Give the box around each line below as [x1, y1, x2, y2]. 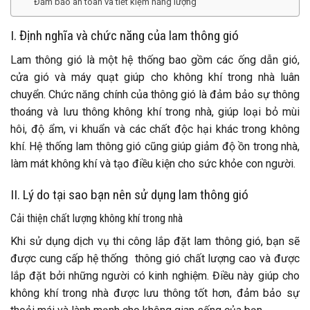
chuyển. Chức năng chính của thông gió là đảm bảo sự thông [10, 87, 300, 101]
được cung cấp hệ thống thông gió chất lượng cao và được [10, 252, 300, 266]
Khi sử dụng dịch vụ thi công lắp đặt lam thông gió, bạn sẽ [10, 235, 300, 248]
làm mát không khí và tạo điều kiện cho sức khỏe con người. [10, 156, 295, 170]
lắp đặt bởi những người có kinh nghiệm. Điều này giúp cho [10, 269, 300, 283]
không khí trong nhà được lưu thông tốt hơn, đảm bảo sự [10, 286, 300, 300]
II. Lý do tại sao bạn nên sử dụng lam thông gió [10, 186, 248, 203]
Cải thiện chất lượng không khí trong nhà [10, 212, 183, 226]
